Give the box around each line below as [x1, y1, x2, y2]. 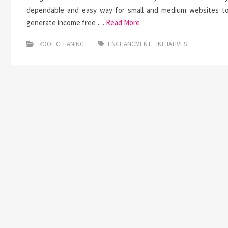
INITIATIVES [156, 40, 187, 48]
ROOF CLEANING [38, 40, 84, 48]
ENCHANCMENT [108, 40, 151, 48]
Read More [106, 18, 140, 27]
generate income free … [26, 18, 106, 27]
